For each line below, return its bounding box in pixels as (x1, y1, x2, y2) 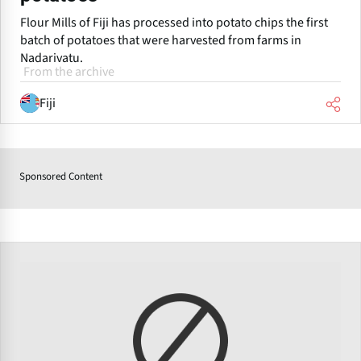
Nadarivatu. (20, 49, 83, 68)
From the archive (23, 63, 114, 81)
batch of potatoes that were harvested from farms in (20, 31, 301, 50)
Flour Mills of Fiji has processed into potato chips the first (20, 14, 328, 32)
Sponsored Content (19, 169, 102, 185)
